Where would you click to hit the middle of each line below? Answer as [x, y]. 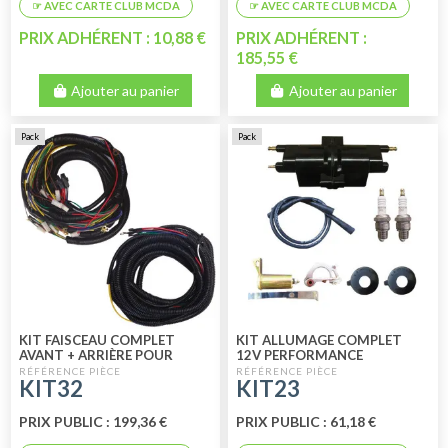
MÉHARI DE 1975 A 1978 [95, 370]
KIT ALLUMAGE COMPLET [319, 340]
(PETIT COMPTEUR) [82, 385]
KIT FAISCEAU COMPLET [96, 340]
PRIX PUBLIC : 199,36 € [92, 421]
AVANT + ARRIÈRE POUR [95, 355]
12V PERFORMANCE [300, 355]
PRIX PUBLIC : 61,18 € [306, 421]
